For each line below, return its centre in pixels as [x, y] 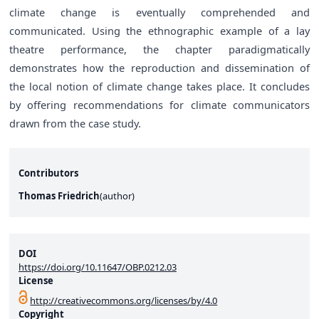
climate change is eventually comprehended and [159, 12]
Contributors [48, 173]
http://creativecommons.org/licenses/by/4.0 [124, 300]
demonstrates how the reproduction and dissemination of [159, 67]
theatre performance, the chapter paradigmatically [159, 49]
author [117, 196]
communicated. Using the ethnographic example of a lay [159, 30]
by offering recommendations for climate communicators [159, 104]
